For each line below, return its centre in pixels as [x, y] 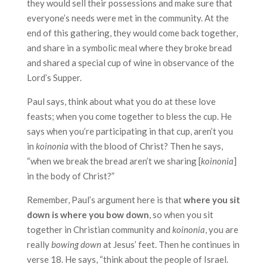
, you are [221, 229]
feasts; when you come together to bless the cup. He [129, 116]
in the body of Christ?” [70, 176]
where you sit [212, 200]
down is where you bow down [88, 215]
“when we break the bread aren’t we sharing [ [114, 161]
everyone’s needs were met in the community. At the [128, 18]
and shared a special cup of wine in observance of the [130, 63]
